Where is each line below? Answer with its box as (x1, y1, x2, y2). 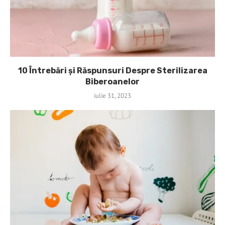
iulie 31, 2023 (94, 91, 131, 100)
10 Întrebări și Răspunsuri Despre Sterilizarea (18, 65, 207, 75)
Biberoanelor (85, 76, 140, 86)
